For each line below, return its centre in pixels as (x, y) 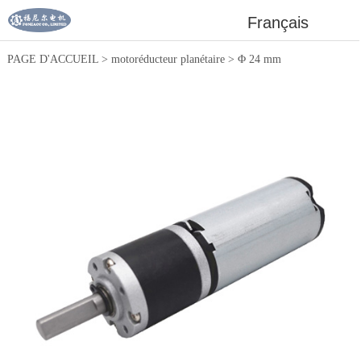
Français (278, 23)
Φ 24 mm (259, 59)
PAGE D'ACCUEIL (52, 59)
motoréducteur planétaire (168, 59)
